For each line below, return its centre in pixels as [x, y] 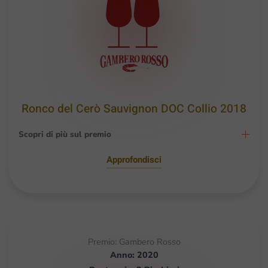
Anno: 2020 [134, 255]
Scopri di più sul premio [65, 134]
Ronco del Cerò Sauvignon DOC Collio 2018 [134, 109]
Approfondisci [134, 159]
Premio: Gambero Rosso [134, 241]
